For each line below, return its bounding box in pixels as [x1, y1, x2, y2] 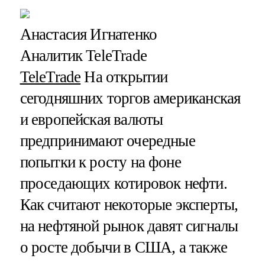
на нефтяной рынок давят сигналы [20, 217, 238, 235]
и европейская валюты [20, 111, 163, 129]
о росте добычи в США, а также [20, 238, 227, 257]
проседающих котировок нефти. [20, 174, 227, 193]
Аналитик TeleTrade [20, 47, 147, 65]
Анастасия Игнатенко [20, 25, 157, 44]
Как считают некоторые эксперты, [20, 196, 238, 214]
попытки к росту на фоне [20, 153, 181, 172]
